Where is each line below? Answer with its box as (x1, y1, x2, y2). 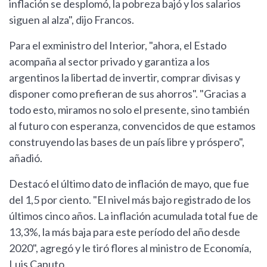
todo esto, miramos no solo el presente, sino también (9, 103, 250, 117)
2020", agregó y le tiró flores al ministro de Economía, (9, 241, 252, 255)
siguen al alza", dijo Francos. (9, 13, 134, 27)
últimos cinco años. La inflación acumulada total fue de (9, 209, 258, 223)
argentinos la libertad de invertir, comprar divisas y (9, 71, 240, 85)
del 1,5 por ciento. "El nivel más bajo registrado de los (9, 193, 251, 207)
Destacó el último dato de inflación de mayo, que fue (9, 177, 249, 191)
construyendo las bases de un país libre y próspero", (9, 135, 244, 149)
